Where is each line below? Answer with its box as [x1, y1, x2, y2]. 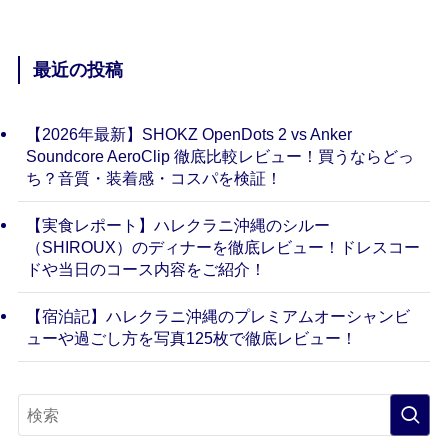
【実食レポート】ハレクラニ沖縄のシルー [25, 215, 330, 234]
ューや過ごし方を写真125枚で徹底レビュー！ [25, 328, 357, 347]
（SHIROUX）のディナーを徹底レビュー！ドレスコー [25, 237, 420, 256]
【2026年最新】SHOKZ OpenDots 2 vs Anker [25, 124, 352, 143]
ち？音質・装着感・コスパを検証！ [25, 168, 282, 187]
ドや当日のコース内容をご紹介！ [25, 259, 266, 278]
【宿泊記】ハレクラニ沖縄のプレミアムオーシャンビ [25, 306, 410, 325]
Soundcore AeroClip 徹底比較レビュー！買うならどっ [25, 146, 414, 165]
